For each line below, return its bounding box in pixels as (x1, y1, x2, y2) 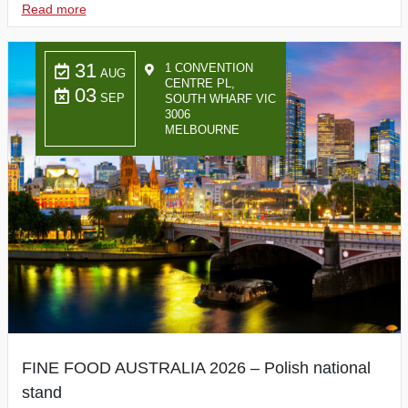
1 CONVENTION (164, 61, 253, 75)
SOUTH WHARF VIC (164, 92, 276, 106)
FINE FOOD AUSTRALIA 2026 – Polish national (21, 359, 371, 377)
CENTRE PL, (164, 76, 235, 90)
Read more (21, 2, 87, 16)
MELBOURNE (164, 123, 240, 137)
